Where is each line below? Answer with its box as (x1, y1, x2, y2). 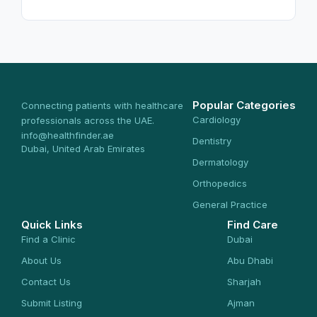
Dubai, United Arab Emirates (21, 142, 145, 154)
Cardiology (192, 113, 241, 125)
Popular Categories (192, 98, 296, 112)
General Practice (192, 198, 267, 210)
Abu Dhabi (227, 254, 273, 266)
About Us (21, 254, 62, 266)
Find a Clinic (21, 233, 76, 245)
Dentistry (192, 134, 231, 146)
